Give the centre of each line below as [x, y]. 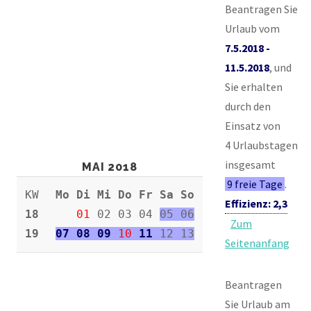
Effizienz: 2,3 [256, 203]
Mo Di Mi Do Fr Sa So [125, 194]
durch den [248, 106]
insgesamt [250, 164]
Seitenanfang [257, 243]
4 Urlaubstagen [261, 145]
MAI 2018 [110, 167]
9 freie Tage [255, 184]
